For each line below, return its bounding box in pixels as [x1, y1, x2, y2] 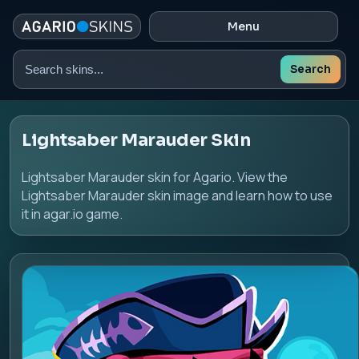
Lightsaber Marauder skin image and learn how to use [22, 187, 333, 204]
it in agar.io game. [22, 205, 123, 223]
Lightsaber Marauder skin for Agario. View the [22, 168, 288, 186]
